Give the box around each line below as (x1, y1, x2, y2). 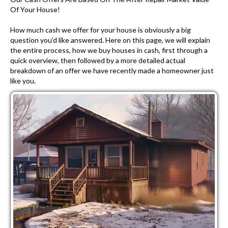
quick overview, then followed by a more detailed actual (10, 56, 185, 65)
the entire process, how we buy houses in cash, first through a (10, 46, 208, 55)
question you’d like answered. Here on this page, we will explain (10, 36, 210, 45)
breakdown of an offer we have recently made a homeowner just (10, 66, 214, 75)
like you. (10, 76, 36, 85)
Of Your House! (10, 5, 60, 14)
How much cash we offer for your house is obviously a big (10, 25, 191, 35)
